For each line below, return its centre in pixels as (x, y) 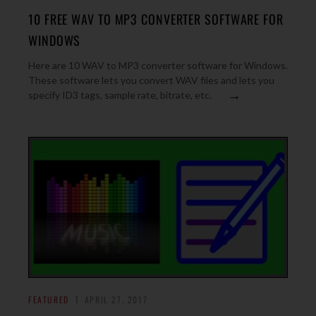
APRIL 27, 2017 (116, 299)
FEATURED (49, 299)
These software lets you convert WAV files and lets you (151, 80)
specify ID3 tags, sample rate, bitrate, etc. (120, 95)
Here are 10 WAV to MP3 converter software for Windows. (158, 65)
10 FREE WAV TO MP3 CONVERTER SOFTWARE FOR (156, 19)
